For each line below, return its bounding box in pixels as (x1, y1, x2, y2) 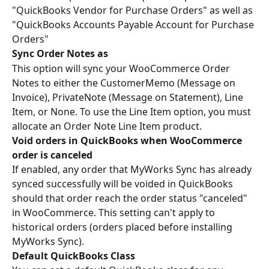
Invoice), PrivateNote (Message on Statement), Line (12, 90, 246, 104)
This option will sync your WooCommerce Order (12, 61, 232, 75)
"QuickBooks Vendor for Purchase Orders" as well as (12, 4, 255, 17)
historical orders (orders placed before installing (12, 220, 235, 234)
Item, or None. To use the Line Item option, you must (12, 104, 253, 118)
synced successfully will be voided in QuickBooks (12, 177, 235, 190)
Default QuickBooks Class (12, 249, 138, 262)
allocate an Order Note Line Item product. (12, 119, 202, 133)
